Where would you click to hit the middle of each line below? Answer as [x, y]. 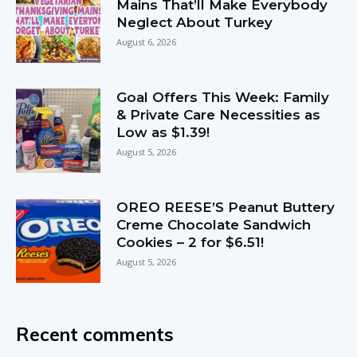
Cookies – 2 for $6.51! [190, 242]
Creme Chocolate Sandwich [214, 224]
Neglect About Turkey [195, 22]
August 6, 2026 [147, 41]
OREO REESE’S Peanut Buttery [226, 207]
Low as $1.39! [163, 132]
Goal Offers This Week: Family [223, 97]
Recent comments [95, 334]
